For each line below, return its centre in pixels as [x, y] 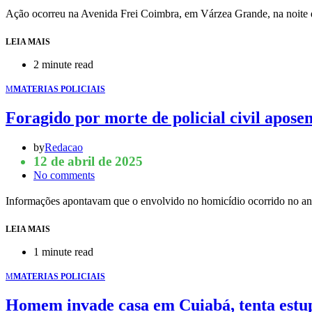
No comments [64, 175]
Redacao [64, 148]
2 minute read [63, 65]
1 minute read [63, 252]
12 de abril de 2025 [88, 162]
